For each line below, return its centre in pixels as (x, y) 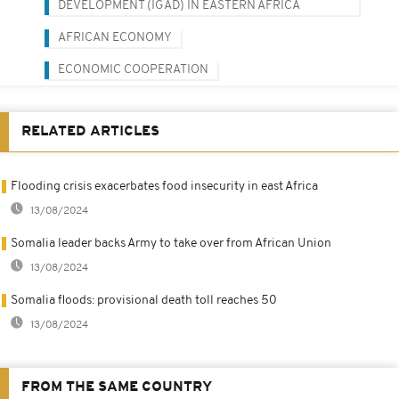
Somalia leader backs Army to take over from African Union (171, 243)
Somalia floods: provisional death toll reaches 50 (144, 300)
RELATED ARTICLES (90, 131)
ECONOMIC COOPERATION (133, 69)
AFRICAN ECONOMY (115, 37)
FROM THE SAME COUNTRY (117, 387)
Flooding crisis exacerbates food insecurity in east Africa (164, 186)
